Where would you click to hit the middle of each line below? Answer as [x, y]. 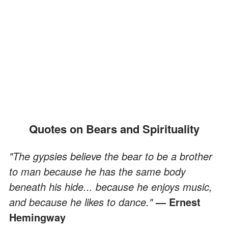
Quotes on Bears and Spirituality [118, 129]
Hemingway [37, 217]
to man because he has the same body [97, 171]
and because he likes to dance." [82, 202]
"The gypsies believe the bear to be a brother [111, 156]
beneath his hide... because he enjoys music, [111, 186]
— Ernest [178, 202]
